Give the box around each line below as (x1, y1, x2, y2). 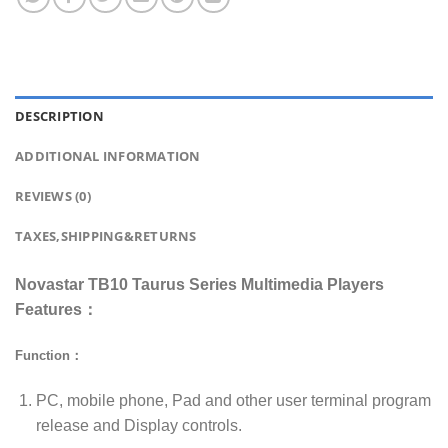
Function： (15, 348, 83, 364)
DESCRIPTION (15, 106, 104, 125)
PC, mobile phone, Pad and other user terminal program (35, 392, 431, 410)
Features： (15, 300, 98, 318)
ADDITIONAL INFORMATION (15, 146, 201, 165)
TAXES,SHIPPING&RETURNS (15, 226, 197, 245)
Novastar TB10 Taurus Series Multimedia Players (15, 275, 384, 293)
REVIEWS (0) (15, 186, 91, 205)
